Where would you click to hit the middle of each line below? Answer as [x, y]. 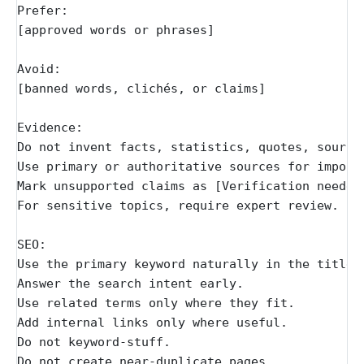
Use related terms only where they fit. [156, 303]
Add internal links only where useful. [152, 323]
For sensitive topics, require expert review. [178, 206]
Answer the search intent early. [130, 284]
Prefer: [43, 11]
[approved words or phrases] [116, 30]
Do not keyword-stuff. [94, 342]
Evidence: [50, 128]
